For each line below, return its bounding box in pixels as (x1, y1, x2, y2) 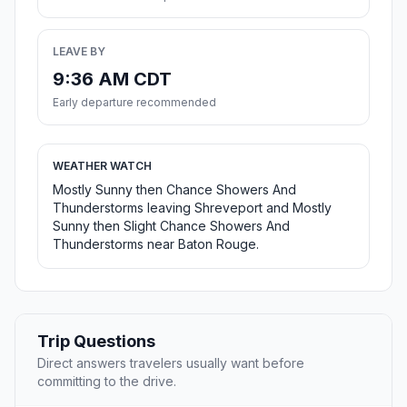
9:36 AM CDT (53, 68, 172, 91)
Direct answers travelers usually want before (37, 355, 304, 372)
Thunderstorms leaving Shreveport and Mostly (53, 200, 332, 216)
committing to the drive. (37, 373, 176, 390)
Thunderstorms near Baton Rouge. (53, 236, 259, 253)
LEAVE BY (53, 45, 105, 59)
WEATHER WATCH (53, 159, 152, 174)
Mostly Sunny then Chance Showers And (53, 182, 296, 198)
